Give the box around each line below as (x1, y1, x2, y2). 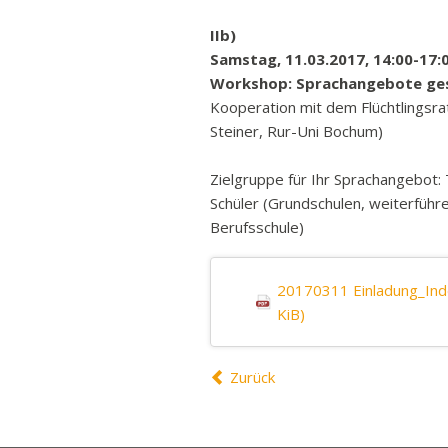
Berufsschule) (210, 217, 304, 237)
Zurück (229, 366, 275, 387)
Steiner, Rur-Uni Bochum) (210, 121, 383, 141)
